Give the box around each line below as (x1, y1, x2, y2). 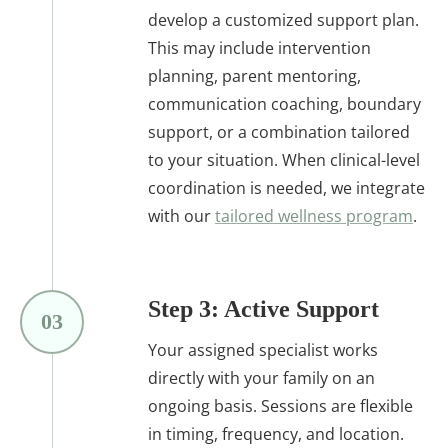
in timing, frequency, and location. (148, 422, 404, 445)
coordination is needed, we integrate (148, 176, 425, 199)
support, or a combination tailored (148, 120, 410, 143)
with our (148, 204, 215, 227)
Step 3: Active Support (148, 295, 379, 322)
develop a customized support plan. (148, 8, 419, 31)
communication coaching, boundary (148, 92, 421, 115)
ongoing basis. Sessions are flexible (148, 394, 413, 417)
